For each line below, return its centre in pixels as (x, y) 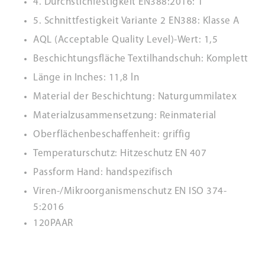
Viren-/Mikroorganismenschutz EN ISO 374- (130, 191)
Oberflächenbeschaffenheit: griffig (112, 135)
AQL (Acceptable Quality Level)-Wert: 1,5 (125, 40)
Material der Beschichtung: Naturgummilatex (135, 97)
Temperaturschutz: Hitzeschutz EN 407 (120, 153)
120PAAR (53, 223)
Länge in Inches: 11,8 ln (86, 78)
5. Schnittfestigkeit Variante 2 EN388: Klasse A (136, 21)
